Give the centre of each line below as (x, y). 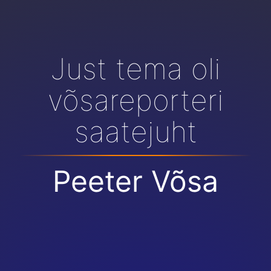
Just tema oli (135, 69)
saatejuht (135, 132)
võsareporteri (135, 100)
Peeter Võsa (135, 181)
